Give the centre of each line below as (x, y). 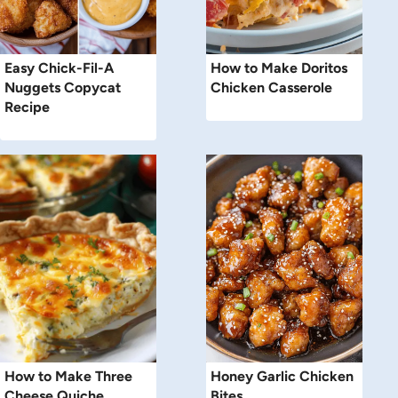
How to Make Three (68, 377)
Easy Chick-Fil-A (59, 68)
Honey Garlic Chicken (282, 377)
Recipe (27, 107)
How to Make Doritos (279, 68)
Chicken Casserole (271, 88)
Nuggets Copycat (63, 88)
